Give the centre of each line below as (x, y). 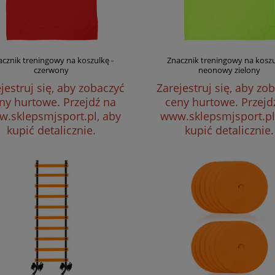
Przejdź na (89, 102)
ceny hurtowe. (203, 102)
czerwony (52, 70)
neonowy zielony (230, 70)
